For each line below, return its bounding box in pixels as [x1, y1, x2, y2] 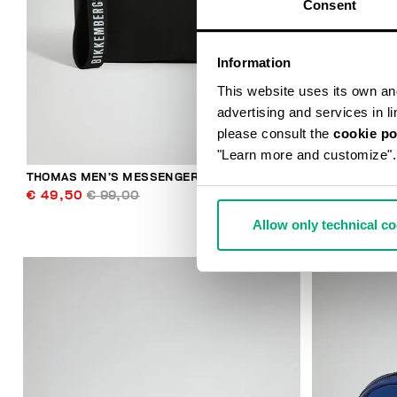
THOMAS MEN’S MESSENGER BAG [26, 171, 226, 183]
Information [216, 55, 292, 71]
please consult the [216, 125, 333, 141]
